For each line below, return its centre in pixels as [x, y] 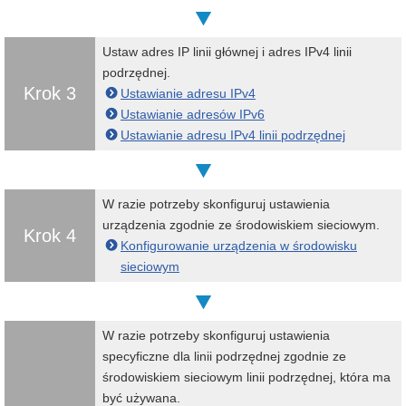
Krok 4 [50, 235]
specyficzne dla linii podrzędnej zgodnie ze [224, 356]
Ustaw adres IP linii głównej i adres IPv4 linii [227, 51]
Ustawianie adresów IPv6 [193, 114]
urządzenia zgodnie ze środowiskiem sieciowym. [241, 224]
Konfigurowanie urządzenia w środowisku [239, 245]
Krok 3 [50, 93]
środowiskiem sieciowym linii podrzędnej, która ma [246, 377]
